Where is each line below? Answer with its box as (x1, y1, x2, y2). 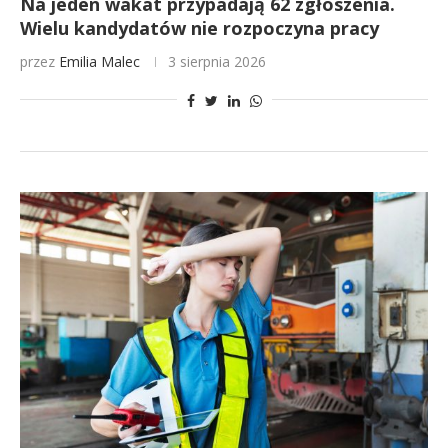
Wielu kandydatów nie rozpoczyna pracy (20, 16, 379, 40)
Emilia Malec (59, 52, 140, 71)
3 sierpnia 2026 (168, 52, 266, 71)
